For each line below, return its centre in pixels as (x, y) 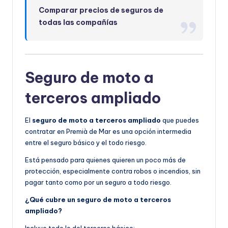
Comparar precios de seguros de (101, 10)
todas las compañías (78, 23)
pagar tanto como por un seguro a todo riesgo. (98, 182)
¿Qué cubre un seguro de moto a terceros (98, 199)
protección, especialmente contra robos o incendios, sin (113, 171)
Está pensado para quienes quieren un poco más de (105, 160)
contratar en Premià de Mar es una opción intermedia (108, 131)
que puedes (180, 120)
